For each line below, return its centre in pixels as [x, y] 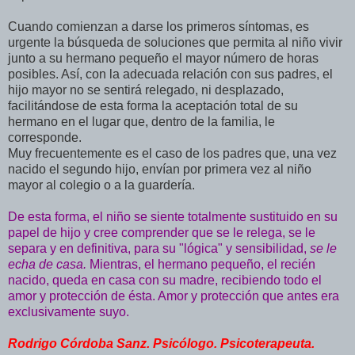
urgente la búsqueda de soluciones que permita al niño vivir [175, 43]
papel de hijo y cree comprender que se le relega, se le [162, 233]
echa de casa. [49, 265]
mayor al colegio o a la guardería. [101, 185]
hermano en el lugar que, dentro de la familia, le [141, 122]
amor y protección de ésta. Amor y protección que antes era [174, 296]
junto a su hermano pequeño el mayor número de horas [163, 59]
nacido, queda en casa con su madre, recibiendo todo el [165, 281]
